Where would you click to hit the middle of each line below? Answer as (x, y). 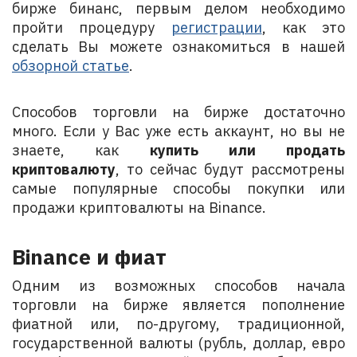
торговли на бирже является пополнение (178, 305)
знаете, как (81, 150)
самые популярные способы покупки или (178, 188)
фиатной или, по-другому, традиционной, (178, 324)
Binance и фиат (89, 257)
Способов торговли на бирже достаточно (178, 112)
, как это (303, 27)
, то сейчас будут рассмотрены (230, 169)
